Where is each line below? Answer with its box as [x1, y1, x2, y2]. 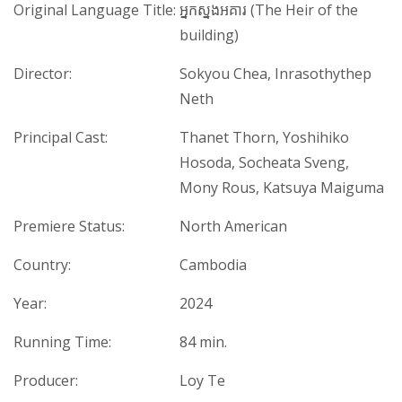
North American [179, 216, 287, 237]
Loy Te [179, 371, 225, 391]
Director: [13, 64, 72, 84]
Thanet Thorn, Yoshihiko [179, 127, 349, 148]
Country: [13, 255, 71, 275]
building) [179, 25, 239, 46]
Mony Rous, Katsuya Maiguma [179, 178, 384, 198]
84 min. [179, 332, 227, 353]
